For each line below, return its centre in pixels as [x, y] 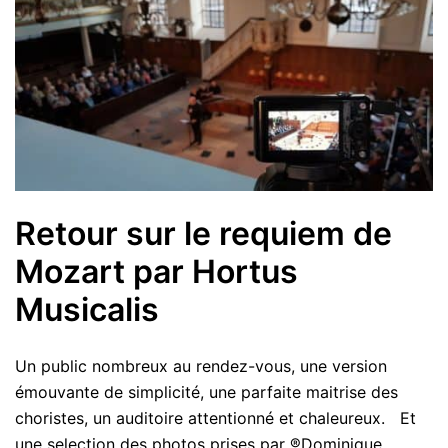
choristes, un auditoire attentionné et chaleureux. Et [215, 417]
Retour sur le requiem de [203, 233]
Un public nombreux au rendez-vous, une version [201, 365]
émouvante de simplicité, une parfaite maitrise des [206, 391]
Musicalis [87, 309]
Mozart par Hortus [156, 271]
